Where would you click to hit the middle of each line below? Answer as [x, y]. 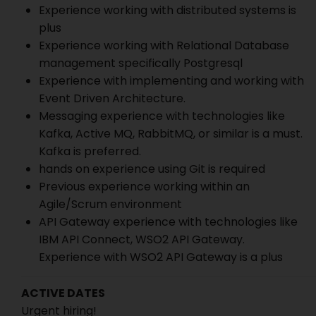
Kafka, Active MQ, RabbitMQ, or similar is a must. [171, 134]
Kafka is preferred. [90, 151]
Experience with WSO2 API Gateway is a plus [161, 257]
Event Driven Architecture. [112, 98]
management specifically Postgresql [141, 63]
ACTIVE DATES [63, 293]
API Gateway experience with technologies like [168, 222]
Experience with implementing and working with [171, 81]
